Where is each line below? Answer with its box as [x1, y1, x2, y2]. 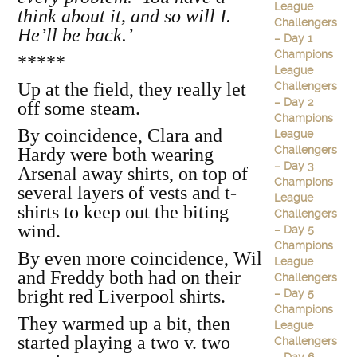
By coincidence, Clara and [18, 125, 222, 146]
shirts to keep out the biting [18, 202, 229, 222]
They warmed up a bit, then [18, 313, 230, 334]
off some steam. [18, 98, 140, 119]
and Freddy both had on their [18, 267, 241, 288]
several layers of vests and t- [18, 182, 237, 203]
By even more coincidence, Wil [18, 248, 262, 269]
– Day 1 [273, 32, 312, 45]
